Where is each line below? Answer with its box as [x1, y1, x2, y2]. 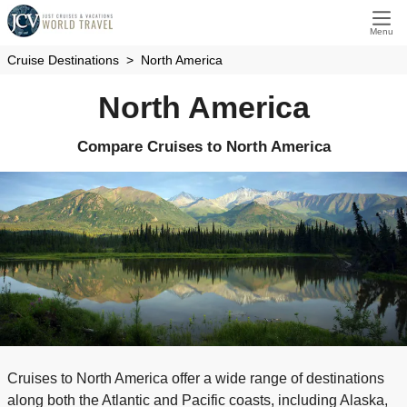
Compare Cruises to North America [76, 137, 331, 155]
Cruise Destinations [7, 53, 119, 67]
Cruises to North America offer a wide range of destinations [7, 371, 384, 386]
